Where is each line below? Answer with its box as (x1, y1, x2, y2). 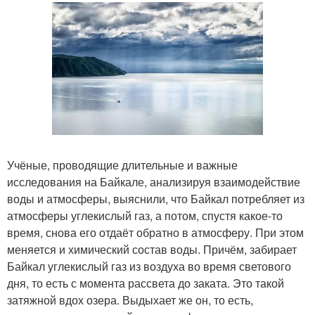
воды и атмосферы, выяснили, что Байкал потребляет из (7, 191, 304, 207)
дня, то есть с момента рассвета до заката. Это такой (7, 275, 284, 291)
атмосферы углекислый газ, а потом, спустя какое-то (7, 207, 283, 224)
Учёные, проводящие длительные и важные (7, 157, 238, 173)
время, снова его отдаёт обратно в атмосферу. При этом (7, 224, 304, 240)
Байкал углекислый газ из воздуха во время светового (7, 258, 291, 274)
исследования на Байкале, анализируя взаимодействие (7, 174, 300, 190)
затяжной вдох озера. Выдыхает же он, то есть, (7, 292, 253, 308)
